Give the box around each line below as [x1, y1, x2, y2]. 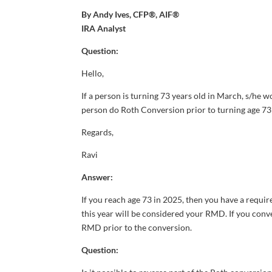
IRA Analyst [81, 22, 126, 33]
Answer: [81, 171, 114, 182]
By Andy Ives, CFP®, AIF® [81, 8, 180, 19]
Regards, [81, 126, 114, 137]
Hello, [81, 67, 104, 78]
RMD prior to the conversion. [81, 222, 192, 233]
